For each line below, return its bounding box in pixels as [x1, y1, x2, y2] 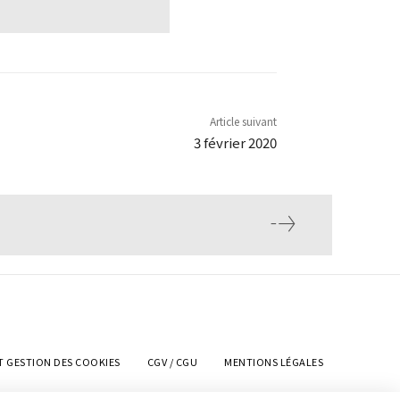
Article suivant [209, 113, 277, 129]
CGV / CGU [146, 354, 197, 369]
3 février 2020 [193, 133, 277, 153]
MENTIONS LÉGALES [224, 354, 323, 369]
